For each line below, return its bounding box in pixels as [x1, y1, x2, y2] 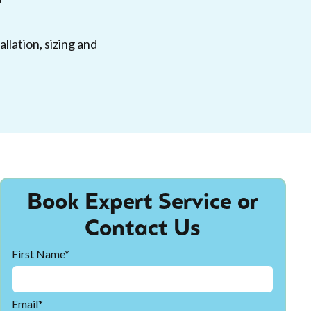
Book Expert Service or [26, 192, 258, 215]
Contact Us [85, 219, 201, 241]
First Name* [11, 247, 69, 260]
